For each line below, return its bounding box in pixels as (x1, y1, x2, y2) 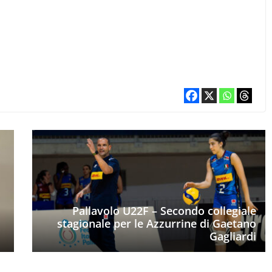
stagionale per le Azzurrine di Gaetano (56, 216, 256, 231)
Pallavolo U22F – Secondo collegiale (72, 203, 256, 219)
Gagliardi (209, 229, 256, 244)
